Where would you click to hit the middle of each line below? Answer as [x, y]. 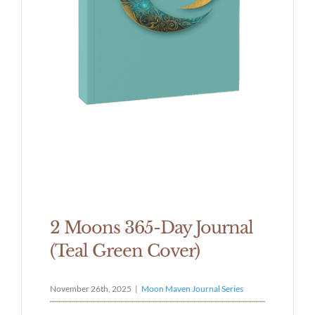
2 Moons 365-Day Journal [151, 227]
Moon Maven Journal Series [192, 288]
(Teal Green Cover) [124, 250]
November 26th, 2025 [90, 288]
